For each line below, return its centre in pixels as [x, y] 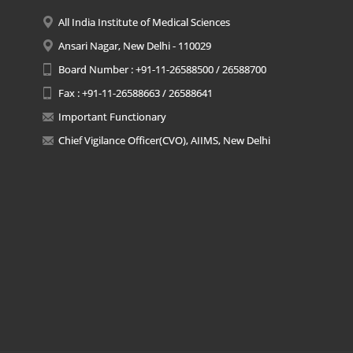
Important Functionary [112, 117]
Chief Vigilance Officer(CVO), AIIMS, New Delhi [164, 140]
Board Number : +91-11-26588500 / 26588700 [162, 69]
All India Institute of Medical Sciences [144, 22]
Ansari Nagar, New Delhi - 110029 [134, 46]
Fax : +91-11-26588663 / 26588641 [135, 93]
